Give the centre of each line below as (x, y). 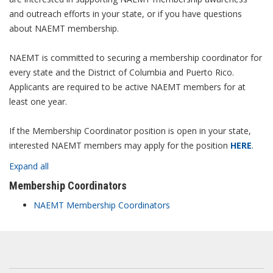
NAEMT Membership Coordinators (102, 205)
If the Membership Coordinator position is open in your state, (130, 131)
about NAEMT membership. (64, 28)
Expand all (29, 166)
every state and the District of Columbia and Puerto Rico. (122, 72)
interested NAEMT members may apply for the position (119, 145)
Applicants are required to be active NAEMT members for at (127, 87)
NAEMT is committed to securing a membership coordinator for (136, 58)
